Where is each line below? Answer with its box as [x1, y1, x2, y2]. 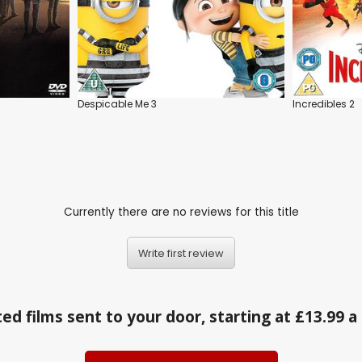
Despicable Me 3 [78, 97, 157, 112]
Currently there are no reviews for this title [63, 204, 299, 220]
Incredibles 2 [293, 97, 355, 112]
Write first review [138, 246, 224, 260]
